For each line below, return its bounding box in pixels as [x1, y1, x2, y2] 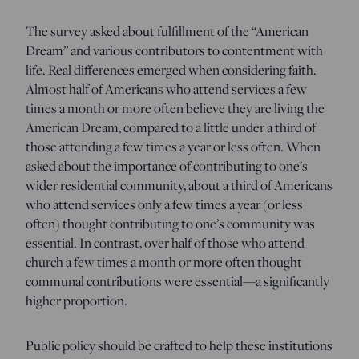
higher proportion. [26, 290, 127, 310]
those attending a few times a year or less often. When [26, 136, 321, 156]
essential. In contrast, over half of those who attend [26, 232, 305, 252]
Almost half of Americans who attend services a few [26, 79, 307, 99]
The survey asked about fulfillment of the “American [26, 21, 309, 41]
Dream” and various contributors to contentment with [26, 40, 323, 60]
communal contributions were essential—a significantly [26, 271, 329, 291]
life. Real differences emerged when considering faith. [26, 59, 317, 79]
